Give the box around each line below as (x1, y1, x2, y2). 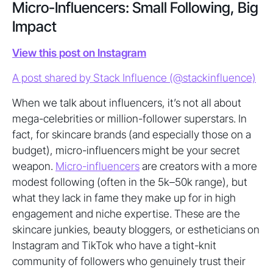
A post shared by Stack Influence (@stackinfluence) (12, 71, 256, 84)
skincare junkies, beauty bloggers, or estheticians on (12, 223, 260, 236)
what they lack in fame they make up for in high (12, 191, 236, 204)
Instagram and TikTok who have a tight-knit (12, 239, 216, 252)
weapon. (12, 160, 55, 172)
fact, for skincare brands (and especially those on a (12, 128, 251, 141)
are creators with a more (140, 160, 257, 172)
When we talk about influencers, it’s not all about (12, 96, 241, 109)
